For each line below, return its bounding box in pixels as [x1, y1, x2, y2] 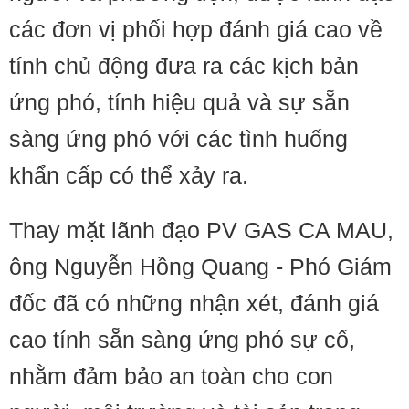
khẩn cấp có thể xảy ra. [9, 163, 248, 188]
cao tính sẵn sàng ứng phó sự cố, [9, 327, 355, 352]
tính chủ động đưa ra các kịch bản [9, 53, 359, 79]
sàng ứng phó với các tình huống [9, 126, 348, 152]
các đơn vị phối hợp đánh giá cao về [9, 16, 383, 42]
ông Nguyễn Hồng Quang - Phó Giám [9, 254, 392, 279]
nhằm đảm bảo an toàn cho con [9, 363, 333, 389]
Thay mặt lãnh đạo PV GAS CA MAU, [9, 217, 393, 243]
